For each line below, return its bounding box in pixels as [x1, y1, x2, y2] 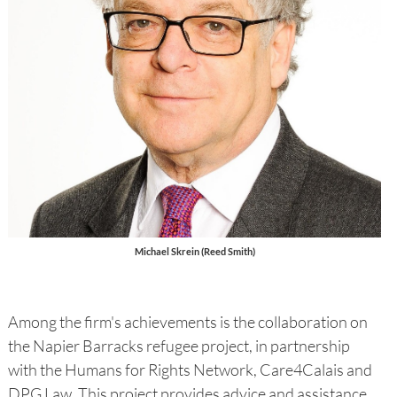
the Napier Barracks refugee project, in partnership [7, 336, 350, 356]
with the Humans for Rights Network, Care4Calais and [7, 360, 372, 380]
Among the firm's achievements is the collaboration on [7, 312, 368, 332]
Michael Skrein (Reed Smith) [134, 245, 255, 258]
